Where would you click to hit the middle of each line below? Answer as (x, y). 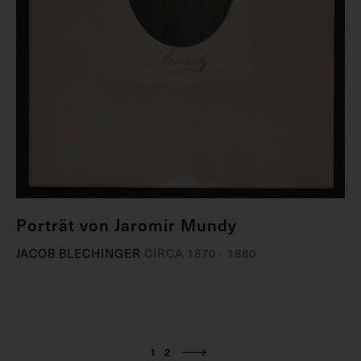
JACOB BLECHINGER (80, 253)
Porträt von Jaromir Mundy (127, 224)
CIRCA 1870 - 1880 (200, 253)
